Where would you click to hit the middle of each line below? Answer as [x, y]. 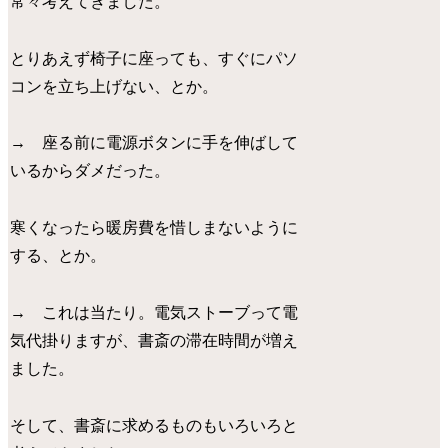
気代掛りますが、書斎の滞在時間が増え [154, 340]
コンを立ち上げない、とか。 [114, 86]
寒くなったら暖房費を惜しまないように [154, 228]
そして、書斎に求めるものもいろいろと [154, 425]
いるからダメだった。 [90, 171]
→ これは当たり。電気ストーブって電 [154, 312]
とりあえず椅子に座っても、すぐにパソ [154, 58]
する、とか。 [58, 256]
